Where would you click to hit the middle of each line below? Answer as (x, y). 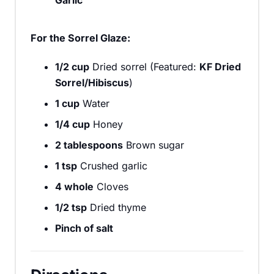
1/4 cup (72, 124)
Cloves (111, 186)
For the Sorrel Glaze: (80, 38)
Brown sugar (154, 145)
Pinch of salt (84, 228)
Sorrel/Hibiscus (92, 82)
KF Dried (220, 66)
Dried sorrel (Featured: (144, 66)
